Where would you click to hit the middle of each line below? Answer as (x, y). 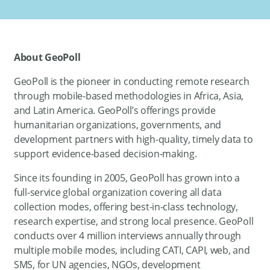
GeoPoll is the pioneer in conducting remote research (131, 81)
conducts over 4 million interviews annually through (127, 235)
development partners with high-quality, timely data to (133, 139)
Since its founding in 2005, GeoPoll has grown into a (127, 177)
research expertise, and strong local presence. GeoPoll (133, 221)
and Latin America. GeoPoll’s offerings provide (115, 110)
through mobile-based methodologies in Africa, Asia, (129, 96)
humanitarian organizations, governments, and (118, 124)
